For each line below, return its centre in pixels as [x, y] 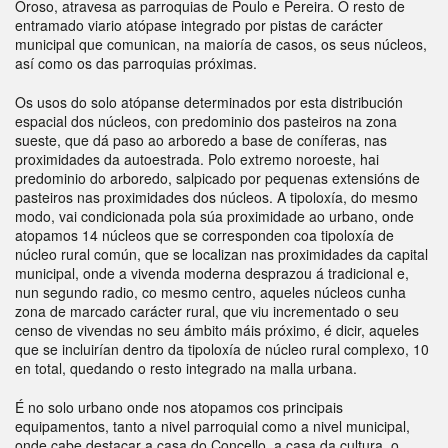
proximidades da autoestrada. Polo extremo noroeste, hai [197, 159]
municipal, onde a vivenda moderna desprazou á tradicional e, [212, 273]
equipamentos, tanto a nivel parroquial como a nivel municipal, [212, 426]
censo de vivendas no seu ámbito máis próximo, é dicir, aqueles [217, 330]
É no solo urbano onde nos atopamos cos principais [179, 407]
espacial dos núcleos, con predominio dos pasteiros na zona [206, 121]
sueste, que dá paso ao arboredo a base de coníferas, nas [201, 140]
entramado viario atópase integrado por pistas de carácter [199, 25]
